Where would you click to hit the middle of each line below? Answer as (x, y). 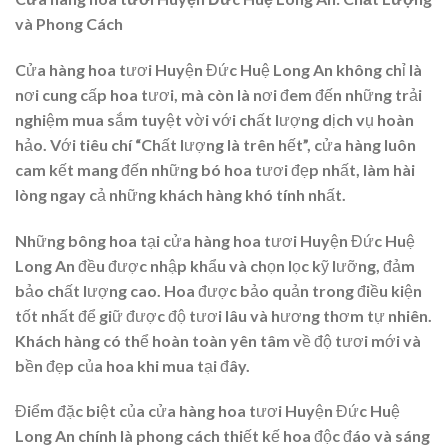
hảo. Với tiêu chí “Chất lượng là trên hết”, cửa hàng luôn (215, 144)
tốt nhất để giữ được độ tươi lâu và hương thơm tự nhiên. (223, 315)
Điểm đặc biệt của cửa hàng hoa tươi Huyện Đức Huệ (207, 411)
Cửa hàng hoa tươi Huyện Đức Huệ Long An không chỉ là (218, 69)
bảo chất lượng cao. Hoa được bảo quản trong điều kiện (218, 290)
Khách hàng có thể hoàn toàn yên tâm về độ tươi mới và (218, 340)
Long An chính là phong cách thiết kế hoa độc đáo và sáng (222, 436)
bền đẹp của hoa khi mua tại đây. (132, 365)
